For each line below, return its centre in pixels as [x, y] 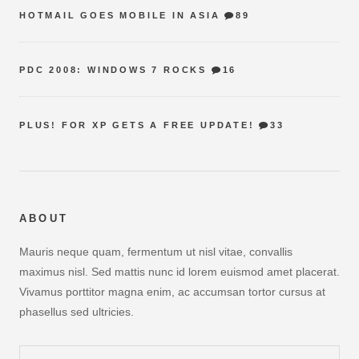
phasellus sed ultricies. [77, 312]
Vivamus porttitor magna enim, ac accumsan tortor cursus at [172, 292]
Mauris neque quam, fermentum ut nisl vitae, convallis [156, 252]
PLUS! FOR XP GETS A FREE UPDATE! [137, 125]
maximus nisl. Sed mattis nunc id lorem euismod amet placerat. [179, 272]
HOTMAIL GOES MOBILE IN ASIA [120, 16]
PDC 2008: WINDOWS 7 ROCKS [113, 70]
